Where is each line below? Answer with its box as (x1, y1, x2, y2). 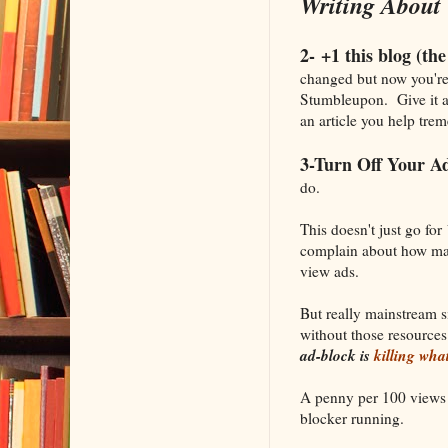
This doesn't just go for (299, 218, 446, 239)
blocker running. (299, 407, 404, 428)
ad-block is (299, 343, 374, 366)
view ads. (299, 260, 359, 281)
